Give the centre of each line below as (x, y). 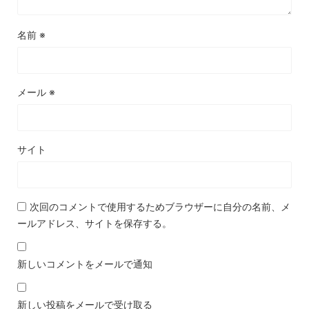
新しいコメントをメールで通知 (85, 263)
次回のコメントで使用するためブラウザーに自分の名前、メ (160, 206)
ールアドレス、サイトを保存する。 (94, 223)
